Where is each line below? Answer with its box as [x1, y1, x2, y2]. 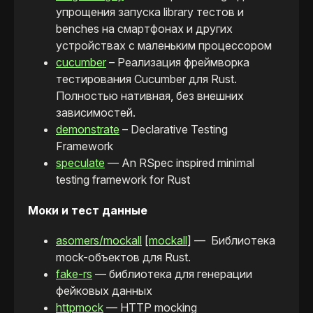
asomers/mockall [56, 233, 142, 247]
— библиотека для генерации [92, 266, 252, 281]
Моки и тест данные [28, 203, 147, 217]
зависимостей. [56, 105, 136, 120]
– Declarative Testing [119, 122, 228, 137]
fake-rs [56, 266, 92, 281]
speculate [56, 156, 105, 170]
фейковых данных [56, 283, 152, 298]
